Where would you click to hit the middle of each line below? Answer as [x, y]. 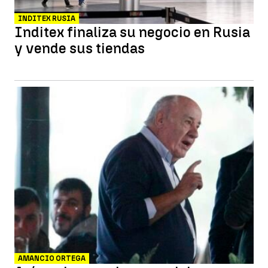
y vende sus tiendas [80, 48]
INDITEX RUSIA [47, 19]
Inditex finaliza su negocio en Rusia [132, 32]
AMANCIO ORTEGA [52, 258]
